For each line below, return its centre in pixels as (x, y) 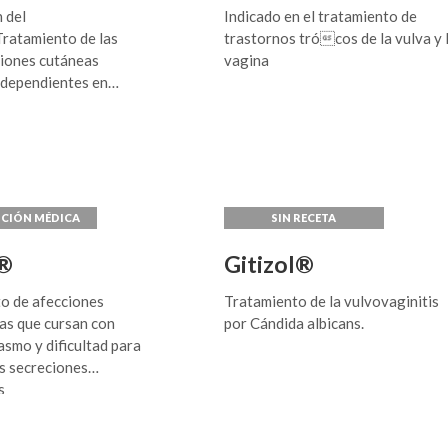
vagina (246, 60)
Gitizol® (268, 264)
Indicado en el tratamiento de (320, 16)
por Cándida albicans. (293, 323)
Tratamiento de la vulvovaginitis (331, 301)
